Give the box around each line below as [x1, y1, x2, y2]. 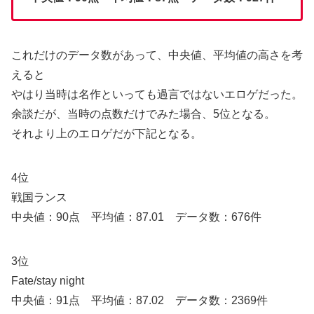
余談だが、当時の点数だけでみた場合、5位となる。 [11, 107, 275, 120]
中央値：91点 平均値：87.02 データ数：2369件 [11, 294, 268, 307]
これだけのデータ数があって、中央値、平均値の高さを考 [11, 48, 303, 61]
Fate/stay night [11, 275, 84, 287]
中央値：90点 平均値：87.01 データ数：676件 [11, 211, 261, 224]
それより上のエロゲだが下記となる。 [11, 127, 202, 139]
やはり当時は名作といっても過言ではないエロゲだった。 [11, 88, 303, 100]
